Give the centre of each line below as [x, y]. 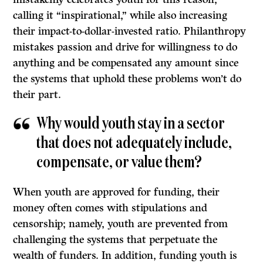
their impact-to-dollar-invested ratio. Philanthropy [130, 31]
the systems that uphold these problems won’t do [127, 79]
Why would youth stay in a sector [131, 124]
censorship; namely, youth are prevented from [121, 224]
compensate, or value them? [119, 163]
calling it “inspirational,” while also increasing [120, 16]
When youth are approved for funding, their [117, 192]
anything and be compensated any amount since [126, 63]
